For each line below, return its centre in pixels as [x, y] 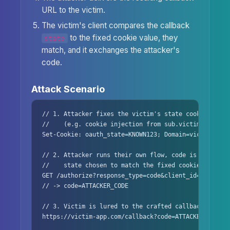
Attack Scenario [68, 89]
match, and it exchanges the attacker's [111, 50]
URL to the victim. [73, 10]
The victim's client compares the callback [116, 26]
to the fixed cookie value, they [123, 38]
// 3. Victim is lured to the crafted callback [123, 206]
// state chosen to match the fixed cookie [121, 165]
